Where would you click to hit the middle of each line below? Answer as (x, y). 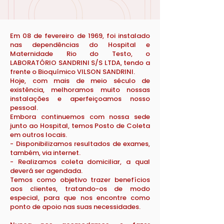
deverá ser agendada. (46, 171)
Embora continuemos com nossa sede (80, 117)
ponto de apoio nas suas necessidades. (75, 207)
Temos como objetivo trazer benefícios (80, 180)
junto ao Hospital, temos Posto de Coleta (80, 126)
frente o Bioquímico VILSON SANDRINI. (72, 72)
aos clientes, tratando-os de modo (80, 189)
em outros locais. (38, 135)
